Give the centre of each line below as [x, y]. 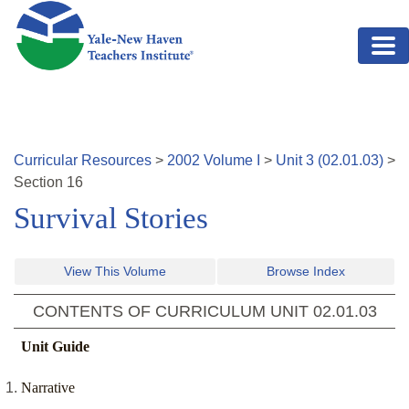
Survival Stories [111, 219]
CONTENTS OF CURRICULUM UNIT [173, 312]
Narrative [48, 388]
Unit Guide [55, 347]
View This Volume [115, 272]
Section [40, 183]
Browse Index [306, 272]
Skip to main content [79, 10]
